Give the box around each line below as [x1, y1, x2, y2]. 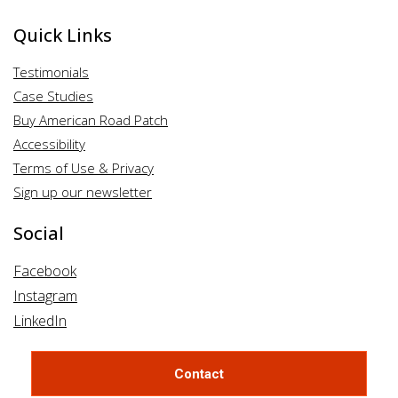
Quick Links [13, 22, 112, 47]
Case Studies [13, 86, 93, 105]
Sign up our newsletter [13, 182, 152, 201]
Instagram [13, 285, 77, 306]
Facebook [13, 260, 76, 281]
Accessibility [13, 134, 85, 153]
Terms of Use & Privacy [13, 158, 154, 177]
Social [13, 220, 64, 245]
